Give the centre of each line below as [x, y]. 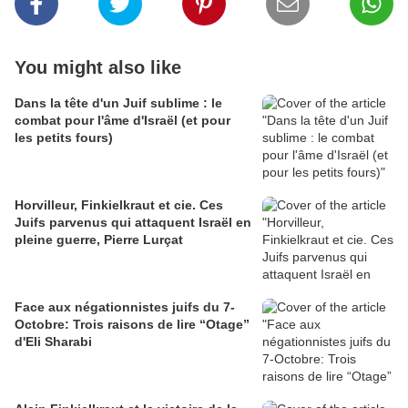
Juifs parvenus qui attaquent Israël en [133, 222]
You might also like [98, 67]
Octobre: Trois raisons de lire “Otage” [132, 324]
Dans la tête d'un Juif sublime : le [118, 102]
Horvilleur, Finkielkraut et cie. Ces [119, 204]
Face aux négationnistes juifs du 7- [125, 306]
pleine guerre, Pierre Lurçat [99, 239]
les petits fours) [64, 137]
